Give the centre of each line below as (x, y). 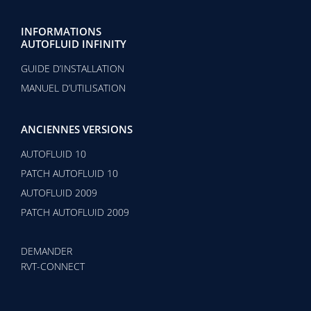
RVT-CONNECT (53, 266)
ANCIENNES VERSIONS (77, 129)
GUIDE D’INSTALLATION (73, 68)
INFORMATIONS (61, 31)
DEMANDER (47, 251)
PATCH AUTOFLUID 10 (69, 173)
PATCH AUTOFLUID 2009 (75, 212)
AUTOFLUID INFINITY (74, 43)
